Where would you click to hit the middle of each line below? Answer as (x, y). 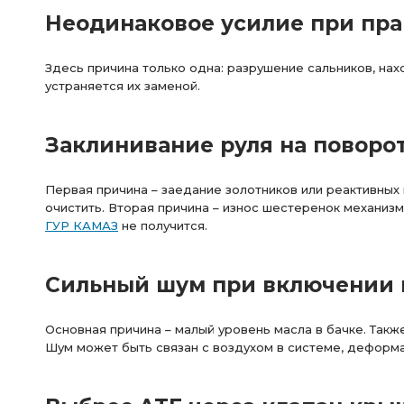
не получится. (163, 225)
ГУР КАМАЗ (82, 225)
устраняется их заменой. (123, 86)
